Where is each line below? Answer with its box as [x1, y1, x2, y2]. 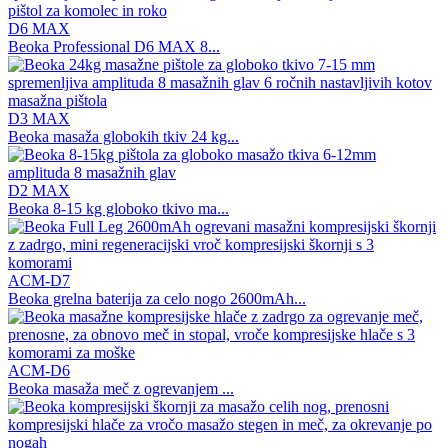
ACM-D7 [8, 272, 70, 289]
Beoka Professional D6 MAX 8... [8, 38, 220, 55]
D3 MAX [8, 110, 70, 127]
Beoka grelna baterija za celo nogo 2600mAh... [8, 290, 306, 307]
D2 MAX [8, 182, 70, 199]
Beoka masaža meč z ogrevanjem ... [8, 380, 234, 397]
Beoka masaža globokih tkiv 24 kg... [8, 128, 239, 145]
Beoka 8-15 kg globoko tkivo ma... [8, 200, 229, 217]
